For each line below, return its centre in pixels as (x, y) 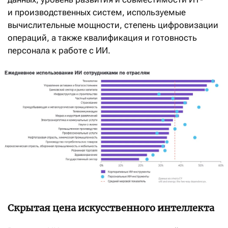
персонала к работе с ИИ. (59, 51)
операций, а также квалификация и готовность (102, 38)
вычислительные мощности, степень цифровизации (113, 25)
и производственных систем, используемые (97, 12)
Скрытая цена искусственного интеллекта (111, 208)
